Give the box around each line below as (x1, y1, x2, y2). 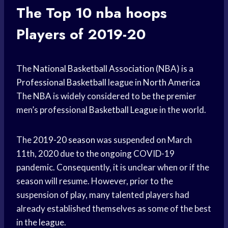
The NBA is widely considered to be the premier (16, 91, 196, 102)
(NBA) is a (154, 63, 193, 74)
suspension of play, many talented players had (16, 189, 189, 201)
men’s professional (16, 104, 89, 116)
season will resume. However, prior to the (16, 176, 173, 187)
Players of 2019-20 (16, 24, 146, 45)
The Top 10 (16, 3, 96, 24)
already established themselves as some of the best (16, 203, 211, 214)
